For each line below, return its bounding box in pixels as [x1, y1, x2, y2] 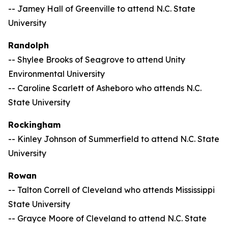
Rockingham [8, 120, 61, 130]
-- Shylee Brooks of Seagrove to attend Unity [8, 54, 185, 65]
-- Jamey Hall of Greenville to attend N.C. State [8, 4, 195, 14]
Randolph [8, 40, 49, 50]
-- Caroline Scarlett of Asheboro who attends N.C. [8, 83, 202, 93]
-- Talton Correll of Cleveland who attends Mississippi [8, 185, 215, 195]
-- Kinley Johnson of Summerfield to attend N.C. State [8, 134, 219, 144]
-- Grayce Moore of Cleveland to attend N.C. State [8, 213, 207, 223]
